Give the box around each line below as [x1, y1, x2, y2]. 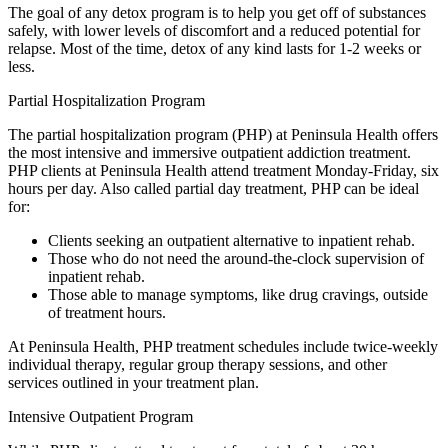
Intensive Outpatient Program [8, 408, 193, 426]
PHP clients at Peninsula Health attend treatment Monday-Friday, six [8, 162, 439, 180]
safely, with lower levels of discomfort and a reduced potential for [8, 22, 420, 40]
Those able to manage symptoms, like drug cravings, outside [48, 286, 428, 304]
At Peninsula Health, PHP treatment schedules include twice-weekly [8, 338, 438, 356]
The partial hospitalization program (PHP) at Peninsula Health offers [8, 126, 438, 144]
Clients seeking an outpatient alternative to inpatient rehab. [48, 232, 415, 250]
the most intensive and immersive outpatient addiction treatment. [8, 144, 411, 162]
